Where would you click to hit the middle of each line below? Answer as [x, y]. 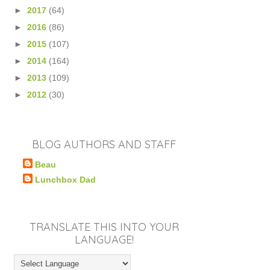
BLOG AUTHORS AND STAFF [104, 144]
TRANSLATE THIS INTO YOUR [104, 227]
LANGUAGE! [104, 240]
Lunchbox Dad [65, 179]
